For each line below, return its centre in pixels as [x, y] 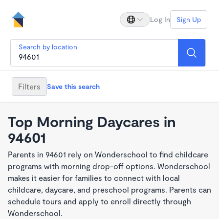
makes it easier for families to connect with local [94, 178]
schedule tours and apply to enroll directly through [99, 201]
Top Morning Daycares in [92, 121]
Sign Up [189, 19]
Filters [29, 86]
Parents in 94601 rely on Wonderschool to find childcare [108, 154]
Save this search [73, 86]
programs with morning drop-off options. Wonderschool [109, 166]
